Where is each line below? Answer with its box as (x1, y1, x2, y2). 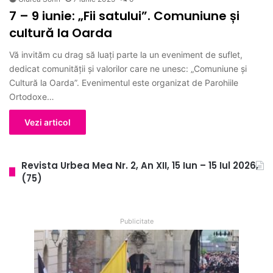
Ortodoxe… (9, 91, 54, 102)
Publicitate (119, 216, 154, 225)
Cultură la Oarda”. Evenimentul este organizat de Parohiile (9, 77, 238, 88)
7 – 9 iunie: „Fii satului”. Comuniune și (9, 7, 239, 24)
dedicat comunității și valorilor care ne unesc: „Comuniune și (9, 63, 247, 74)
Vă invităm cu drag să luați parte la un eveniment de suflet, (9, 49, 243, 60)
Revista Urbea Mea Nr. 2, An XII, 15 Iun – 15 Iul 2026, (21, 158, 258, 172)
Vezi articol (24, 116, 71, 127)
